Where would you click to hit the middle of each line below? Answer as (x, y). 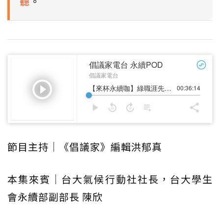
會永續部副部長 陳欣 (55, 196)
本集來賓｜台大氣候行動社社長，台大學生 (110, 179)
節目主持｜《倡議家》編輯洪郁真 (85, 146)
